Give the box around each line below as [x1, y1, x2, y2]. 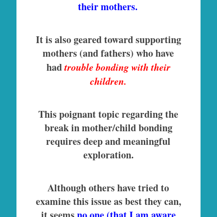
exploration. [83, 147, 134, 162]
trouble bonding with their [62, 60, 170, 74]
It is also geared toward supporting [35, 32, 181, 46]
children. [90, 74, 127, 88]
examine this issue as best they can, [35, 194, 181, 208]
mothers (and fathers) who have [43, 46, 174, 60]
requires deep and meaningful [46, 134, 171, 148]
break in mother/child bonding [44, 120, 172, 135]
